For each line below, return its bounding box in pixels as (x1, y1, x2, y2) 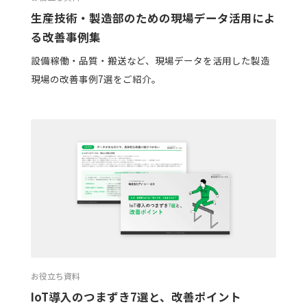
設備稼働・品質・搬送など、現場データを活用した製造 (30, 53, 270, 68)
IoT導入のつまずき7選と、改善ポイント (30, 288, 241, 305)
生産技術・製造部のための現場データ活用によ (30, 9, 275, 26)
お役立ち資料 (30, 269, 80, 282)
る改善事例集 (30, 28, 101, 45)
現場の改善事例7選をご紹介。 (30, 72, 161, 86)
